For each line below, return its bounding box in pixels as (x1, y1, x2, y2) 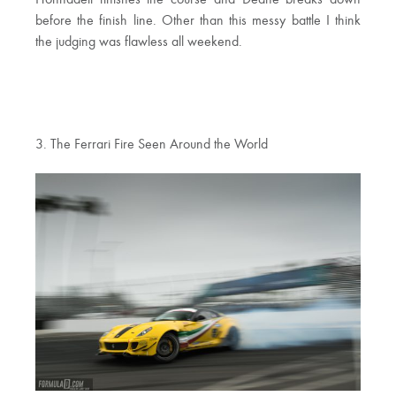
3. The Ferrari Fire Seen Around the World (35, 138, 268, 153)
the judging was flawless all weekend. (35, 35, 242, 50)
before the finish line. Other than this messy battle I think (35, 14, 361, 29)
